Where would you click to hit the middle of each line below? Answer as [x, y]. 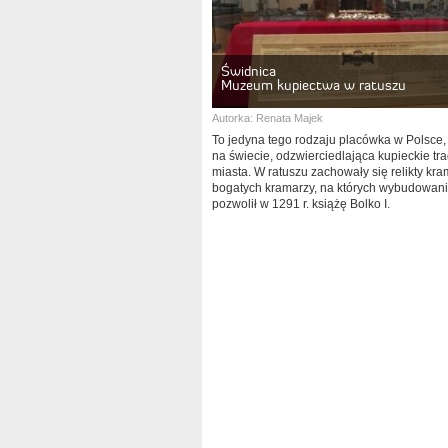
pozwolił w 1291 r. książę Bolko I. [301, 204]
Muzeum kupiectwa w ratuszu [313, 85]
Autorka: [234, 118]
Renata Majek [289, 118]
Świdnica [248, 71]
